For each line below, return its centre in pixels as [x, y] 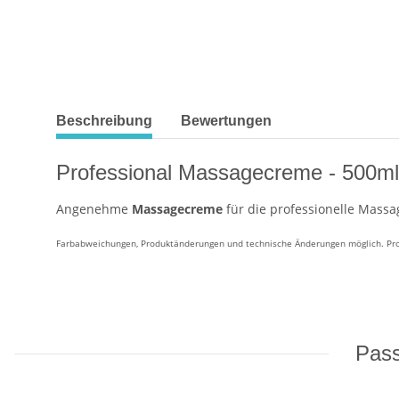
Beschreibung [104, 121]
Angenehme [94, 209]
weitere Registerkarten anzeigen [152, 112]
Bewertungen [226, 121]
